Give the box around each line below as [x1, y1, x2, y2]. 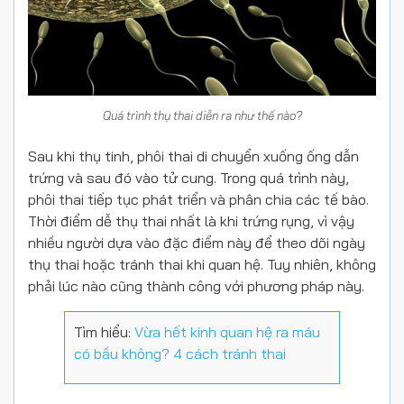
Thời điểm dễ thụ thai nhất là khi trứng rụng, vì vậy [28, 211, 354, 230]
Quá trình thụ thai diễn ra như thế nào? [102, 107, 302, 123]
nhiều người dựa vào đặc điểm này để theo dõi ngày [28, 233, 365, 252]
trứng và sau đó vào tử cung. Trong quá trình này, [28, 168, 349, 187]
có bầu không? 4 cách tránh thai [74, 344, 286, 363]
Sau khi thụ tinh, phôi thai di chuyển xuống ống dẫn [28, 146, 359, 165]
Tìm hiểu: [74, 322, 134, 341]
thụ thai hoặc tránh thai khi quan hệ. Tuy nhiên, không [28, 254, 376, 273]
